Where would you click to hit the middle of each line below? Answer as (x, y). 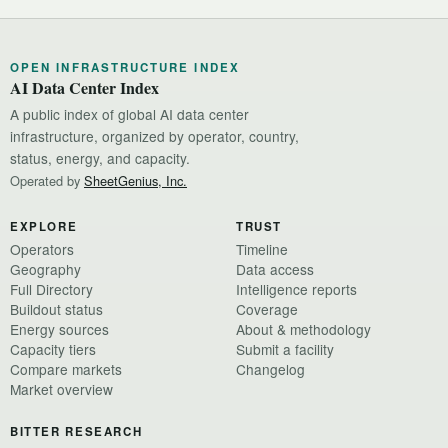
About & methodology (303, 329)
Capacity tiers (53, 349)
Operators (42, 249)
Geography (45, 269)
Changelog (270, 369)
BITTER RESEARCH (76, 432)
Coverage (267, 309)
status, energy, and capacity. (100, 158)
